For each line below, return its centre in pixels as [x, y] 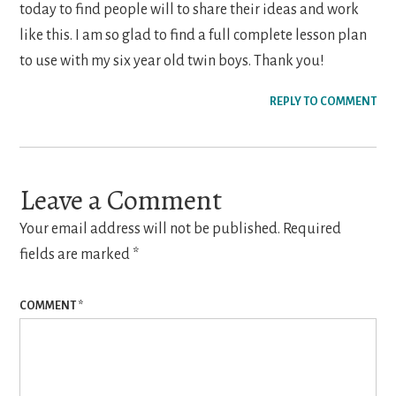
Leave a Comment [121, 200]
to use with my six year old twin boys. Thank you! [172, 61]
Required [312, 229]
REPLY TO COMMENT [323, 102]
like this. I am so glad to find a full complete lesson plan [194, 36]
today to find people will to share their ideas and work [190, 10]
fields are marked [76, 255]
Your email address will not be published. [150, 229]
